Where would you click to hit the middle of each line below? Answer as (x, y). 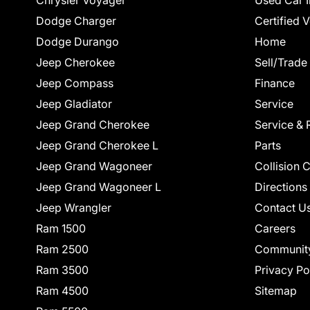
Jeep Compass (75, 83)
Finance (275, 83)
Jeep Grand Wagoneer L (99, 187)
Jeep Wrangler (74, 208)
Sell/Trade (281, 63)
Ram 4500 (62, 291)
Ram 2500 (62, 249)
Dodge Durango (77, 42)
